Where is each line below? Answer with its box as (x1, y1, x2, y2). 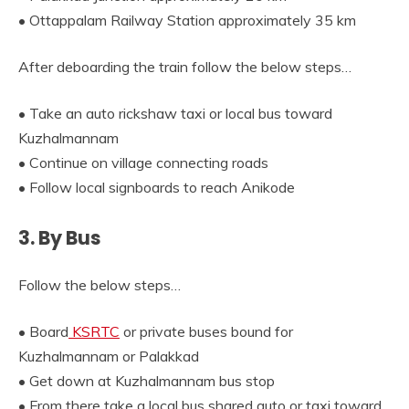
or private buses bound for (120, 322, 293, 341)
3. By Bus (18, 225, 101, 252)
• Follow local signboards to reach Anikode (18, 178, 295, 197)
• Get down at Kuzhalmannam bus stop (18, 372, 275, 391)
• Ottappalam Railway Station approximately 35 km (18, 11, 356, 30)
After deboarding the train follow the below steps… (18, 58, 351, 77)
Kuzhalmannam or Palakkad (18, 347, 199, 366)
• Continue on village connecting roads (18, 153, 268, 173)
